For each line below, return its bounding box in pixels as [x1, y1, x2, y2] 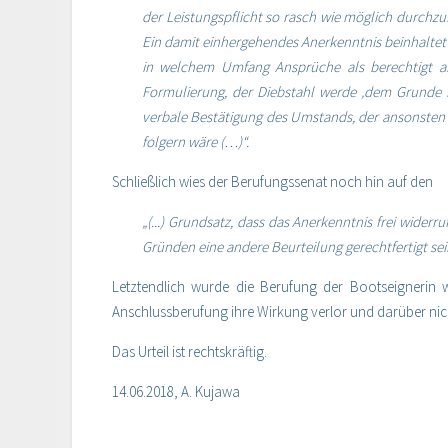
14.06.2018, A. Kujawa [112, 382, 240, 402]
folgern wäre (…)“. [142, 132, 249, 152]
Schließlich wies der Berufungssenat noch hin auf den [112, 172, 433, 192]
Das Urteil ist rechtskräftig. [112, 342, 267, 362]
